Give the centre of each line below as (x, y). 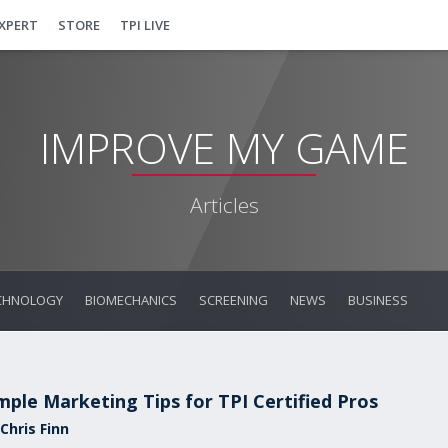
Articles (224, 205)
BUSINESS (378, 300)
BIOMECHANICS (131, 300)
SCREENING (233, 300)
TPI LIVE (145, 25)
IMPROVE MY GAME (224, 147)
